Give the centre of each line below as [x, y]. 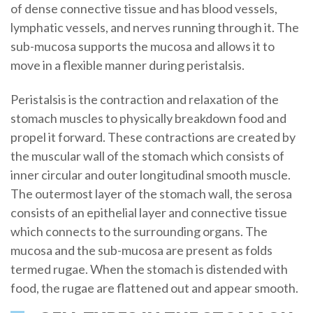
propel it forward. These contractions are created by [153, 137]
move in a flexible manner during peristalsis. [127, 65]
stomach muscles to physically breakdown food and [148, 118]
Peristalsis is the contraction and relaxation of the [144, 99]
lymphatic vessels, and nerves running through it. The [154, 27]
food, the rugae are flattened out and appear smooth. [154, 287]
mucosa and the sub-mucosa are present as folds [141, 250]
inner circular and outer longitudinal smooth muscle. [150, 174]
